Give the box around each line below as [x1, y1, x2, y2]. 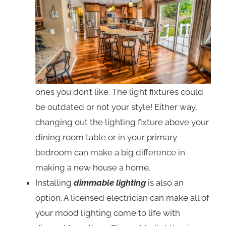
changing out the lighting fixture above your [35, 117, 209, 128]
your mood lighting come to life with [35, 208, 180, 218]
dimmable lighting [74, 178, 146, 188]
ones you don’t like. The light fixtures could [35, 87, 203, 97]
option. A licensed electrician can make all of [35, 193, 209, 203]
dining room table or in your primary [35, 132, 177, 143]
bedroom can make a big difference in [35, 147, 185, 158]
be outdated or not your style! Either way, [35, 102, 197, 112]
